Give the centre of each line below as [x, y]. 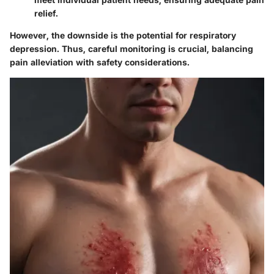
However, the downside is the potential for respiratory [123, 35]
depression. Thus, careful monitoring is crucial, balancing [131, 48]
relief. [46, 13]
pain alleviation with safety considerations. [100, 62]
